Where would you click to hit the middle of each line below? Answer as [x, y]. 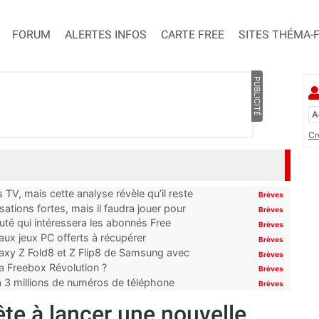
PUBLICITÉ [257, 96]
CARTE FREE [193, 35]
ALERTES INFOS [106, 35]
